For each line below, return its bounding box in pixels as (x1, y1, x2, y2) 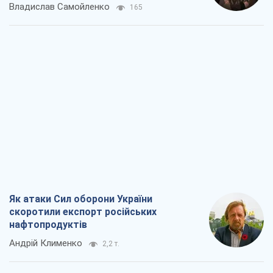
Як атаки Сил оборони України (9, 193, 152, 205)
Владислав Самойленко (9, 1, 110, 13)
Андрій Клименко (9, 238, 82, 249)
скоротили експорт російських (9, 206, 157, 218)
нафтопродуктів (9, 219, 87, 231)
